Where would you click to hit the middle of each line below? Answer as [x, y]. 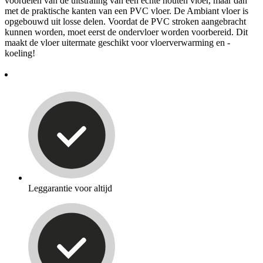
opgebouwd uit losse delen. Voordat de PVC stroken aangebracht [125, 21]
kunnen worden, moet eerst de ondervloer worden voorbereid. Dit [126, 32]
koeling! [20, 53]
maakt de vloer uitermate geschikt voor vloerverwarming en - [117, 42]
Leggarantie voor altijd [70, 188]
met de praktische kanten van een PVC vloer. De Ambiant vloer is [127, 11]
